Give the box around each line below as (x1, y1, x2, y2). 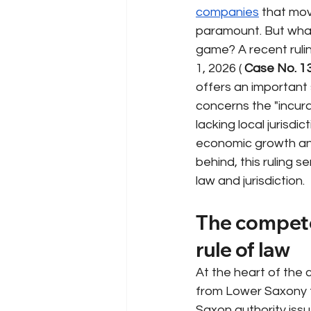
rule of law (196, 237, 290, 262)
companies (196, 5, 259, 19)
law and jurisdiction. (196, 174, 305, 187)
